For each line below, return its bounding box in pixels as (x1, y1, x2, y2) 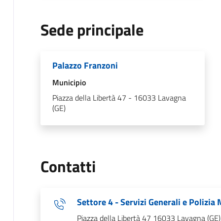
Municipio (52, 76, 86, 88)
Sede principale (40, 17, 144, 41)
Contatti (40, 154, 96, 178)
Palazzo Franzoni (52, 58, 118, 72)
